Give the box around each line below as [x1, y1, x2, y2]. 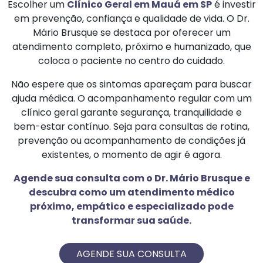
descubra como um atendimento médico [28, 186, 235, 200]
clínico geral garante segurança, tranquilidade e [21, 106, 242, 120]
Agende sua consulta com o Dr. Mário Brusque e [13, 171, 250, 186]
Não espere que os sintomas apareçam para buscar [11, 77, 252, 92]
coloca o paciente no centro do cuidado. [38, 54, 225, 68]
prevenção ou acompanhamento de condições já [18, 134, 245, 148]
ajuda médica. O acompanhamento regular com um [11, 92, 252, 106]
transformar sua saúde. [72, 214, 191, 228]
